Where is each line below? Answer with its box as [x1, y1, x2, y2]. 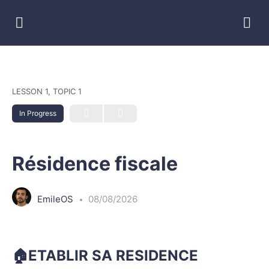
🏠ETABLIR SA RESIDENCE [12, 247, 198, 264]
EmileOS [37, 193, 76, 205]
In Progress [19, 109, 56, 118]
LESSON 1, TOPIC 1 [12, 86, 82, 96]
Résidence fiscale [12, 152, 178, 175]
